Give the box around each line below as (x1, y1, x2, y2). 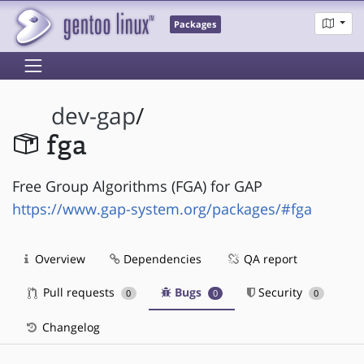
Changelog (39, 318, 100, 335)
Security (255, 284, 306, 300)
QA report (240, 250, 297, 266)
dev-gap (51, 101, 136, 132)
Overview (32, 250, 85, 266)
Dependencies (120, 250, 201, 266)
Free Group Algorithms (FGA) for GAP (12, 175, 262, 196)
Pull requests (40, 284, 118, 300)
